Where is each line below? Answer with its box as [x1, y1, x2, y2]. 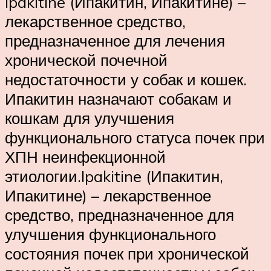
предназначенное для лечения [5, 31, 225, 51]
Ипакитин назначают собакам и [5, 89, 232, 109]
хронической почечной [5, 50, 168, 70]
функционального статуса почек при [5, 128, 265, 148]
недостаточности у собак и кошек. [5, 70, 247, 90]
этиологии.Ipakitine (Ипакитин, [5, 166, 223, 186]
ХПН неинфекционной [5, 147, 166, 167]
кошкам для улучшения [5, 108, 174, 128]
